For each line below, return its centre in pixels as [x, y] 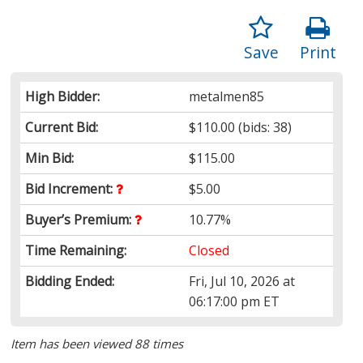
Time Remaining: [76, 250]
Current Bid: [62, 127]
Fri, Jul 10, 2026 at [242, 281]
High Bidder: [63, 96]
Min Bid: [50, 158]
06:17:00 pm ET [235, 301]
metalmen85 [227, 96]
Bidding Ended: [70, 281]
